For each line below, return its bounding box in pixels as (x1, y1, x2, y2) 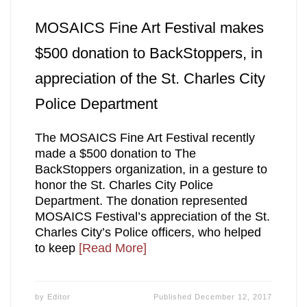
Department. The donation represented (34, 194, 247, 208)
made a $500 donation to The (34, 147, 196, 161)
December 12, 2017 (195, 293, 273, 302)
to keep (34, 241, 79, 256)
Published (153, 293, 195, 302)
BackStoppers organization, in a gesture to (34, 162, 267, 177)
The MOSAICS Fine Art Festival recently (34, 131, 255, 145)
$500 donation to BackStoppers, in (34, 44, 262, 62)
